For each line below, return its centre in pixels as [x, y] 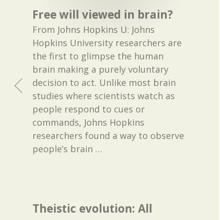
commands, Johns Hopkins [89, 123]
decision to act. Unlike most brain [104, 83]
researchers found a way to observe [109, 136]
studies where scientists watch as [104, 96]
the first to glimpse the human [98, 56]
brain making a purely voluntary [101, 69]
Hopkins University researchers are [107, 43]
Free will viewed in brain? [103, 14]
